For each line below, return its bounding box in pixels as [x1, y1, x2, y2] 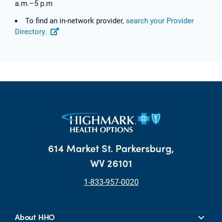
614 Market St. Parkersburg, [48, 140, 174, 155]
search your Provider [126, 15, 194, 25]
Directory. [15, 26, 47, 36]
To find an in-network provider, [25, 15, 126, 25]
